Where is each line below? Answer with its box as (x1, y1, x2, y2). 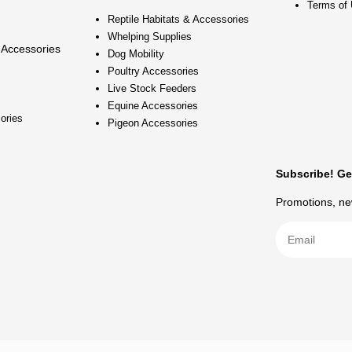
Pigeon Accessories (108, 117, 199, 130)
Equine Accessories (108, 100, 199, 112)
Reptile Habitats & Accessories (108, 13, 250, 26)
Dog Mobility (108, 48, 165, 60)
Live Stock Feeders (108, 82, 197, 95)
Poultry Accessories (108, 65, 200, 78)
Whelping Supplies (108, 31, 192, 43)
